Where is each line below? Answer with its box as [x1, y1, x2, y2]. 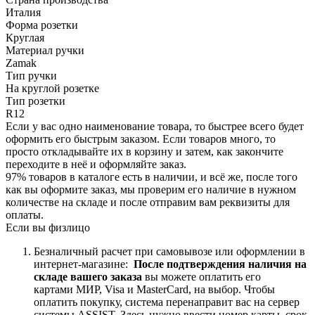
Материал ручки [6, 44, 84, 56]
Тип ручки [6, 69, 57, 82]
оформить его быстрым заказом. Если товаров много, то [6, 132, 276, 145]
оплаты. [6, 208, 44, 221]
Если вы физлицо [6, 221, 90, 233]
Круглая [6, 31, 44, 44]
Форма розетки [6, 18, 78, 31]
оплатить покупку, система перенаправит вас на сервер [34, 295, 300, 308]
